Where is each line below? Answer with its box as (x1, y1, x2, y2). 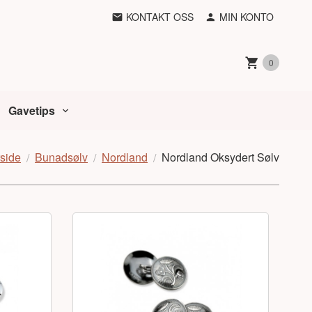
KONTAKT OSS (126, 10, 194, 24)
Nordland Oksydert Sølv (162, 148, 279, 165)
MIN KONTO (219, 10, 274, 24)
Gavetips (8, 102, 56, 119)
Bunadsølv (35, 148, 88, 165)
